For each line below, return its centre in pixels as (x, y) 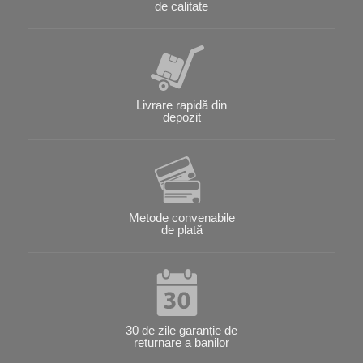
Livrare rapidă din (181, 105)
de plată (181, 229)
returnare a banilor (181, 342)
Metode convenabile (181, 217)
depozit (181, 117)
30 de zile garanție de (181, 330)
